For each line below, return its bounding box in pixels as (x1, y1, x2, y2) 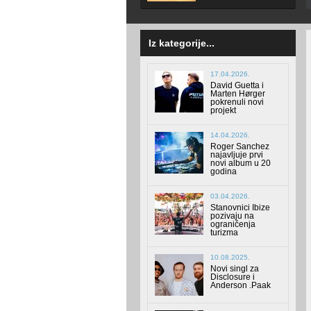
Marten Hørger (210, 89, 265, 99)
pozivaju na (210, 211, 254, 221)
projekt (210, 106, 236, 116)
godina (210, 167, 237, 177)
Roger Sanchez (210, 142, 269, 152)
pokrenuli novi (210, 97, 264, 108)
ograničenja (210, 219, 255, 230)
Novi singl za (210, 264, 259, 274)
